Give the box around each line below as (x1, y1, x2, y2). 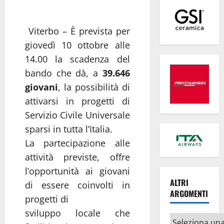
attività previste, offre (25, 151, 130, 163)
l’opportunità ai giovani (25, 165, 130, 177)
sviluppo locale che (25, 207, 130, 219)
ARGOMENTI (169, 187, 208, 200)
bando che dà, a (25, 67, 98, 79)
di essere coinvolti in (25, 179, 130, 191)
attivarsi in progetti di (25, 95, 130, 107)
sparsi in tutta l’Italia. (25, 123, 112, 135)
